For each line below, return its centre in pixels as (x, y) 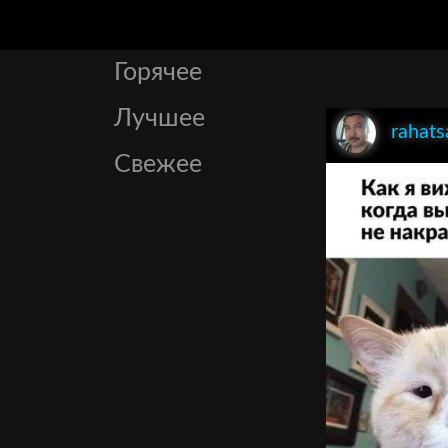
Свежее (158, 164)
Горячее (158, 72)
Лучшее (159, 118)
